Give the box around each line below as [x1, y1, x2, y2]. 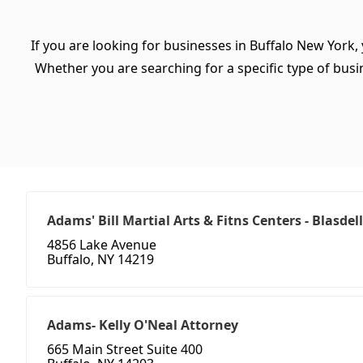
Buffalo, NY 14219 [47, 250, 154, 269]
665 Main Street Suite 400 [47, 340, 203, 359]
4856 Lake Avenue [47, 236, 156, 254]
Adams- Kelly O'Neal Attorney [47, 316, 238, 335]
